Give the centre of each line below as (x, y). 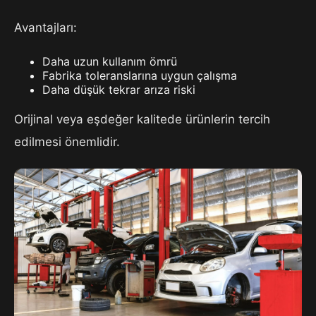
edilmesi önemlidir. (67, 142)
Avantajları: (45, 28)
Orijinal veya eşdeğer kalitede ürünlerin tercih (142, 120)
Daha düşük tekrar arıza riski (119, 90)
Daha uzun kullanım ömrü (110, 62)
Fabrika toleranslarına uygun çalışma (140, 76)
